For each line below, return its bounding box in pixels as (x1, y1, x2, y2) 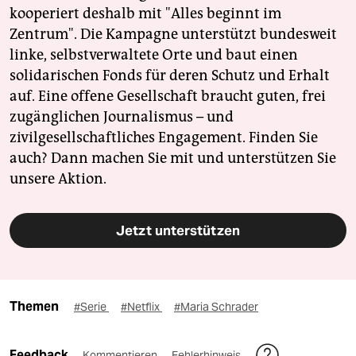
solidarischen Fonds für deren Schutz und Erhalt (10, 66, 330, 84)
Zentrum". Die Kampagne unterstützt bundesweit (10, 25, 337, 43)
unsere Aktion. (10, 169, 106, 188)
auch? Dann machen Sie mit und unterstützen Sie (10, 149, 336, 167)
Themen (10, 298, 59, 314)
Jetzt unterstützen (116, 221, 240, 239)
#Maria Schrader (174, 299, 258, 314)
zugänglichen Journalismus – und (10, 107, 234, 126)
